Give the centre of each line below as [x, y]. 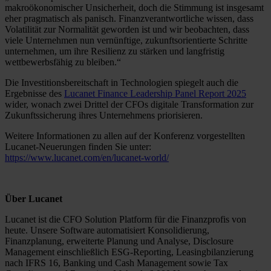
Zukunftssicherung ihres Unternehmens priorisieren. [104, 115]
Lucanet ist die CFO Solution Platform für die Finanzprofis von [126, 219]
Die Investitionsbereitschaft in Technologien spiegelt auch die [122, 82]
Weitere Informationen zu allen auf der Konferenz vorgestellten [125, 135]
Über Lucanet [34, 198]
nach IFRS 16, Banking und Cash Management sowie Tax [116, 263]
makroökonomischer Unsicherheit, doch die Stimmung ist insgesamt [134, 7]
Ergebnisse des [34, 93]
